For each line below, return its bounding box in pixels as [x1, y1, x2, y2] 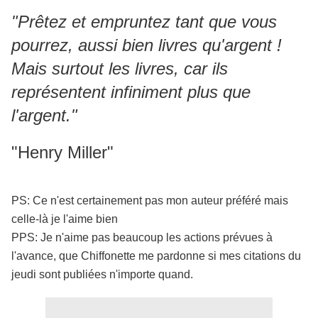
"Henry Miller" [11, 143, 114, 163]
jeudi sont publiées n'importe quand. [11, 268, 193, 281]
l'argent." [11, 106, 77, 126]
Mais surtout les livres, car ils [11, 59, 228, 79]
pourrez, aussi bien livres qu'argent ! [11, 35, 282, 55]
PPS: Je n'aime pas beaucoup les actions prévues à [11, 231, 273, 244]
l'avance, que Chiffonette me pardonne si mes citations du [11, 250, 301, 263]
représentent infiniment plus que [11, 82, 251, 102]
